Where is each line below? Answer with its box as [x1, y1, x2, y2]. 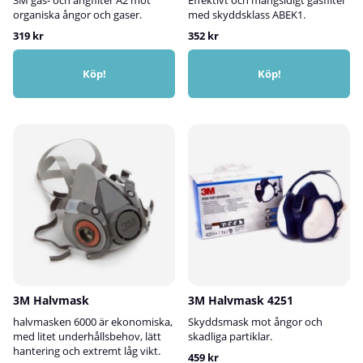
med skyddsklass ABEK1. [188, 6, 305, 22]
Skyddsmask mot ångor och [188, 314, 322, 329]
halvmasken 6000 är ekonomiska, [13, 314, 173, 329]
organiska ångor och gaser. [13, 6, 142, 22]
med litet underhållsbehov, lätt [13, 328, 161, 344]
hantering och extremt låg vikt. [13, 343, 160, 358]
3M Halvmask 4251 [188, 292, 293, 308]
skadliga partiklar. [188, 328, 272, 344]
